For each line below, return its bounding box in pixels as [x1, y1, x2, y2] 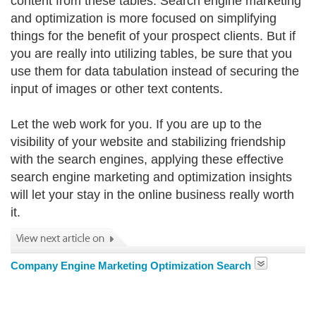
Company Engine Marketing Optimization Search [11, 260, 251, 272]
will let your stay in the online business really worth [11, 188, 294, 202]
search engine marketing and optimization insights [11, 170, 292, 184]
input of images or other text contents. [11, 82, 223, 96]
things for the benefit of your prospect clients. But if [11, 29, 296, 43]
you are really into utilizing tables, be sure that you [11, 47, 292, 61]
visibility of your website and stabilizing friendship [11, 135, 286, 149]
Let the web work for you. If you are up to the [11, 117, 262, 131]
